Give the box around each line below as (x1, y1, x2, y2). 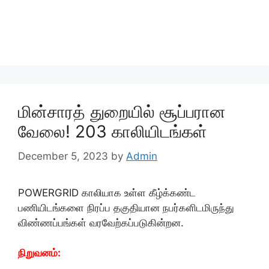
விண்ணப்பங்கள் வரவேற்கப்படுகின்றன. (18, 216, 184, 229)
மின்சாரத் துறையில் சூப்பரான (18, 101, 226, 122)
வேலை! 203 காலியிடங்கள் (18, 121, 207, 142)
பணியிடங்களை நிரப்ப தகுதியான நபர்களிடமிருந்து (18, 201, 234, 214)
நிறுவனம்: (18, 247, 61, 259)
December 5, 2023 (18, 150, 108, 162)
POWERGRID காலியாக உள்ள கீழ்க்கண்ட (18, 186, 196, 199)
